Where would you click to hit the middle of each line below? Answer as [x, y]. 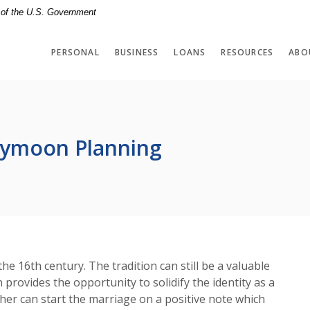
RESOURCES [247, 52]
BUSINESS [137, 52]
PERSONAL [75, 52]
